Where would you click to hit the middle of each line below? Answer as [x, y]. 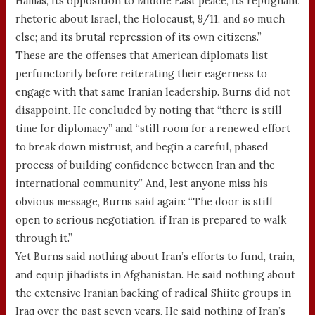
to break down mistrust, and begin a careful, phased [142, 146]
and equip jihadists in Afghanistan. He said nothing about [156, 274]
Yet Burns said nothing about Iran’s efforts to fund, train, [155, 256]
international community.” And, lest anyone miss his [142, 183]
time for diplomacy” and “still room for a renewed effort [153, 128]
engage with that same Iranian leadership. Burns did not [153, 91]
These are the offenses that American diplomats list [142, 55]
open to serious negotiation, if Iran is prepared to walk [151, 219]
